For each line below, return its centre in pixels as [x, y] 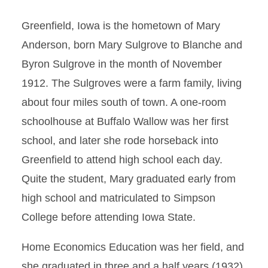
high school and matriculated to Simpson [118, 198]
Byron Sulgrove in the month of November [122, 64]
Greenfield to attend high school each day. [122, 160]
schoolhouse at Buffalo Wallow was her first [125, 121]
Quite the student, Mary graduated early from [129, 179]
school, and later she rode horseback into [120, 141]
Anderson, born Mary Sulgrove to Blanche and [132, 45]
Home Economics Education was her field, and [133, 247]
